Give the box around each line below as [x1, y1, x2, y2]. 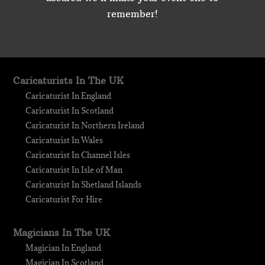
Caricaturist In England [25, 91, 112, 102]
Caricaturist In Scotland [25, 105, 114, 117]
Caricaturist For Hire [25, 194, 103, 205]
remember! [106, 8, 158, 20]
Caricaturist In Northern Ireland [25, 120, 145, 131]
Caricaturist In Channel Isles [25, 150, 131, 161]
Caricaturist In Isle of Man [25, 164, 123, 176]
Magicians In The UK [13, 227, 111, 239]
